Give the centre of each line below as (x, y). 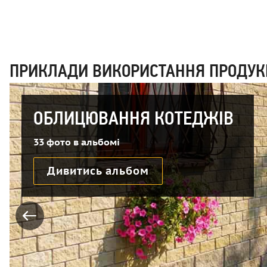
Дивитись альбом (98, 171)
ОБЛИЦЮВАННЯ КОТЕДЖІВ (133, 118)
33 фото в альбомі (77, 142)
